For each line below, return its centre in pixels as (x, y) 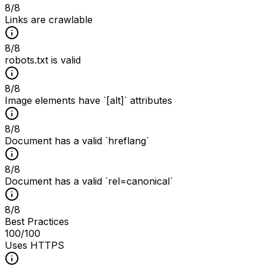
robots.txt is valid (43, 60)
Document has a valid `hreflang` (77, 140)
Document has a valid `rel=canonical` (89, 181)
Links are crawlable (49, 19)
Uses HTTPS (34, 245)
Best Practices (37, 221)
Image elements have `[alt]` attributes (88, 100)
